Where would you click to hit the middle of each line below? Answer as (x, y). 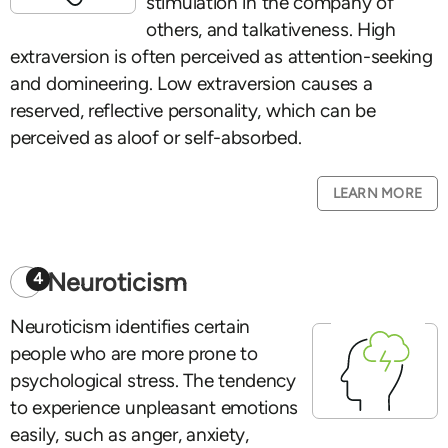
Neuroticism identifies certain (130, 326)
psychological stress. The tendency (153, 380)
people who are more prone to (134, 353)
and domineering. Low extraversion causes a (191, 83)
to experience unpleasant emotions (154, 407)
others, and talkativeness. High (271, 29)
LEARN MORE (377, 193)
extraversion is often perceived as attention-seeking (221, 56)
